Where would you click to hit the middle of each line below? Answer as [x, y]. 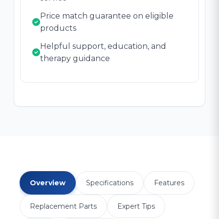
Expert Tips [136, 206]
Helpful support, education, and [103, 46]
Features [169, 183]
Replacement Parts [63, 206]
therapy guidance [75, 58]
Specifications [110, 183]
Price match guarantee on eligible [107, 16]
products [58, 28]
